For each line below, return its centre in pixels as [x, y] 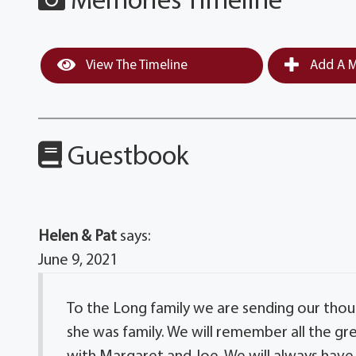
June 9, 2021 [78, 260]
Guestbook [126, 157]
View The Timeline [136, 65]
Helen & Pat [78, 236]
